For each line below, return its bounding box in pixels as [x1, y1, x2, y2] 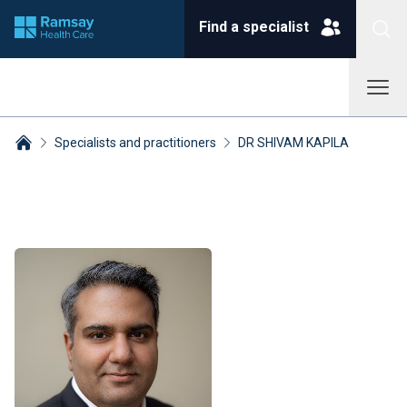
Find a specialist [199, 18, 309, 35]
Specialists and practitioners [55, 135, 216, 150]
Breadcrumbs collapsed [14, 154, 164, 172]
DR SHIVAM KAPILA [238, 135, 349, 150]
